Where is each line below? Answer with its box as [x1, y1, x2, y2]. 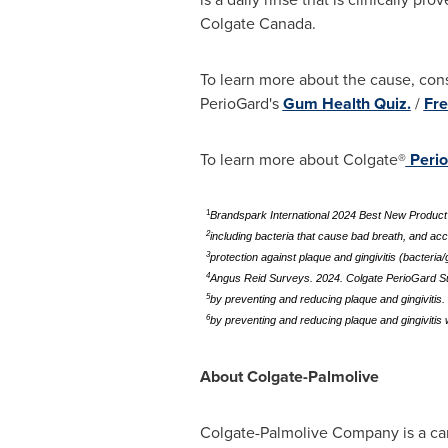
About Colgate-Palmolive [199, 365, 379, 388]
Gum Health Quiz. [282, 92, 411, 115]
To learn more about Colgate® [199, 148, 406, 171]
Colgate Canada [199, 12, 312, 35]
